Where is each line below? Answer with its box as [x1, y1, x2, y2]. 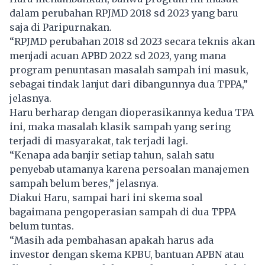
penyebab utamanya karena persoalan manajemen [9, 163, 249, 176]
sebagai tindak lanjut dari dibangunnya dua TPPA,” [9, 78, 248, 91]
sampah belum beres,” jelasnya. [9, 177, 159, 190]
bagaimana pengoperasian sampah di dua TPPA [9, 206, 236, 218]
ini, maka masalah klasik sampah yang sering [9, 121, 231, 133]
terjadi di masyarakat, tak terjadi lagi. [9, 135, 188, 147]
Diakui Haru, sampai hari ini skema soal [9, 192, 203, 204]
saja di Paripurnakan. [9, 21, 112, 34]
